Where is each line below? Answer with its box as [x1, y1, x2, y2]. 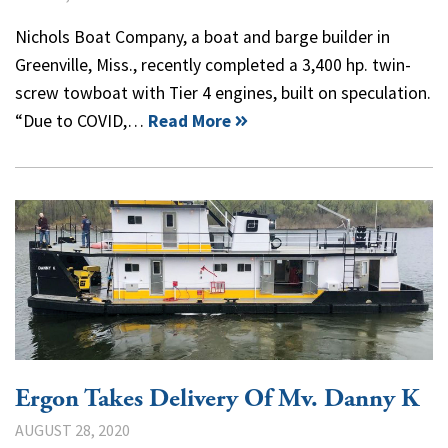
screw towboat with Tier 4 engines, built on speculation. [15, 81, 431, 104]
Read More [148, 109, 231, 132]
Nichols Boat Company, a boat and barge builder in [15, 25, 390, 48]
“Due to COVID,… [15, 109, 148, 132]
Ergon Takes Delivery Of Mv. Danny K [15, 382, 419, 415]
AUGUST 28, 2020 [15, 419, 130, 440]
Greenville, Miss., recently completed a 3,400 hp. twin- [15, 53, 411, 76]
